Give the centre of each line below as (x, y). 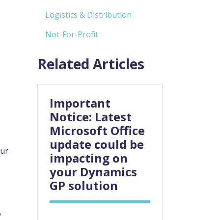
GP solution (84, 186)
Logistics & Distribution (88, 15)
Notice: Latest (91, 117)
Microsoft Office (97, 131)
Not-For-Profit (72, 35)
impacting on (89, 158)
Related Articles (91, 64)
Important (80, 103)
